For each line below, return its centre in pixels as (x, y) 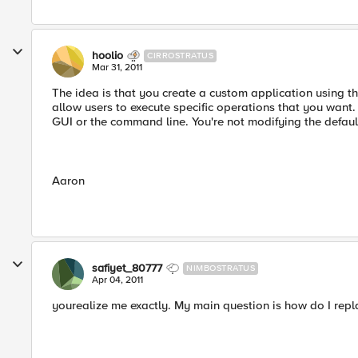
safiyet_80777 (127, 268)
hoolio (107, 56)
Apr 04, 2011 (117, 280)
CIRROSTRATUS (180, 56)
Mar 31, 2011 (117, 68)
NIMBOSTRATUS (221, 268)
